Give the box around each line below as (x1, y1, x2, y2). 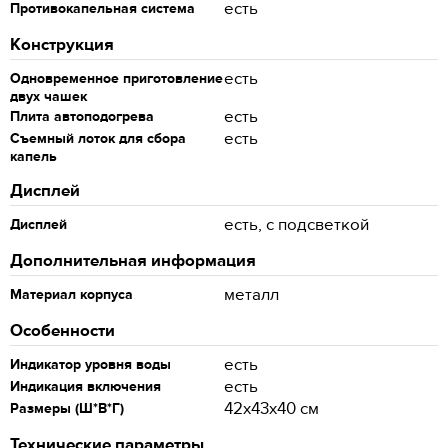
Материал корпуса (10, 286, 133, 303)
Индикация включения (10, 378, 161, 395)
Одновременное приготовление (10, 70, 223, 87)
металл (224, 285, 279, 305)
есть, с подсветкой (224, 215, 369, 235)
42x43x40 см (224, 399, 319, 419)
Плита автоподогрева (10, 108, 154, 125)
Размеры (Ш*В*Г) (10, 400, 124, 417)
